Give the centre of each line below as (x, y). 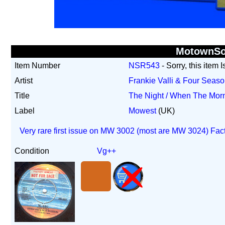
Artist (24, 81)
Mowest (144, 111)
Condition (32, 151)
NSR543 (144, 66)
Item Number (38, 66)
